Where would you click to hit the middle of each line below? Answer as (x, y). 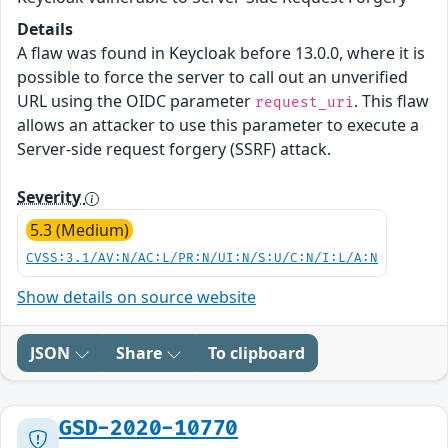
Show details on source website (136, 296)
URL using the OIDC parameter (136, 100)
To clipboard (256, 352)
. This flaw (391, 100)
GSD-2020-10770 (149, 428)
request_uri (304, 102)
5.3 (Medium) (79, 229)
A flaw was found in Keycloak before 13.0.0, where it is (221, 52)
